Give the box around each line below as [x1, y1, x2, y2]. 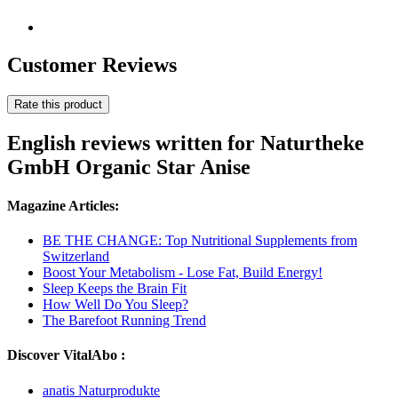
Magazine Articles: [7, 197, 119, 213]
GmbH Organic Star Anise [7, 155, 251, 179]
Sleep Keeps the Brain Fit [43, 281, 187, 297]
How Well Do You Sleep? [43, 297, 188, 313]
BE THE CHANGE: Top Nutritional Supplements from [43, 233, 357, 249]
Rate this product [14, 97, 102, 111]
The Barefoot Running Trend [43, 313, 206, 329]
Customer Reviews [7, 52, 177, 76]
